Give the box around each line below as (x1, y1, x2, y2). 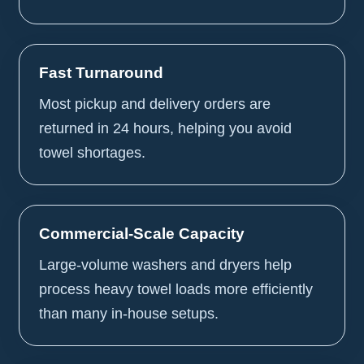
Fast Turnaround (39, 63, 164, 81)
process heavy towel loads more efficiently (39, 280, 314, 297)
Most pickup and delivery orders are (39, 95, 271, 112)
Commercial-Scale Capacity (39, 224, 245, 242)
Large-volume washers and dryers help (39, 256, 292, 273)
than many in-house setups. (39, 305, 219, 322)
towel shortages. (39, 144, 146, 161)
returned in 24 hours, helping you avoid (39, 119, 292, 136)
